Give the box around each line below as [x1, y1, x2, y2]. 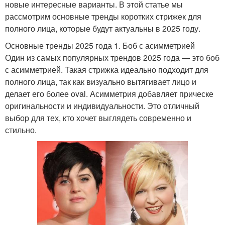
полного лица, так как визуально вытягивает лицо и [5, 75, 196, 87]
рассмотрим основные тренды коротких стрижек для [5, 10, 201, 22]
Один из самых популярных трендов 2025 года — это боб [5, 51, 219, 63]
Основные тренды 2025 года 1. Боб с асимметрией [5, 39, 195, 51]
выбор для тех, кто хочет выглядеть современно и [5, 111, 191, 124]
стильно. [5, 124, 37, 136]
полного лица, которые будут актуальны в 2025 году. [5, 22, 200, 34]
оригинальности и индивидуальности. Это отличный [5, 99, 199, 111]
